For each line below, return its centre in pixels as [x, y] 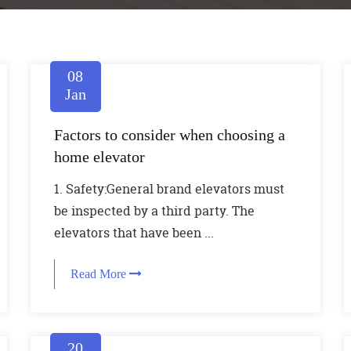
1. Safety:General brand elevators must [169, 189]
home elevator [99, 157]
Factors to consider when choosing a [169, 135]
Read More [100, 274]
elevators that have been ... [134, 233]
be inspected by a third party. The [154, 211]
